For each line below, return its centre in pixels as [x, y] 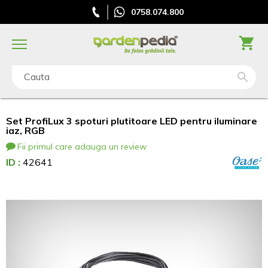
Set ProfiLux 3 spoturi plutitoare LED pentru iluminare [132, 121]
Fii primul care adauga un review [82, 147]
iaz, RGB [25, 130]
